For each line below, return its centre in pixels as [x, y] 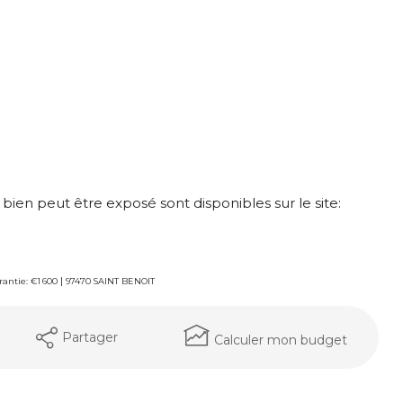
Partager [90, 337]
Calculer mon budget [280, 340]
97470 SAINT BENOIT [110, 281]
